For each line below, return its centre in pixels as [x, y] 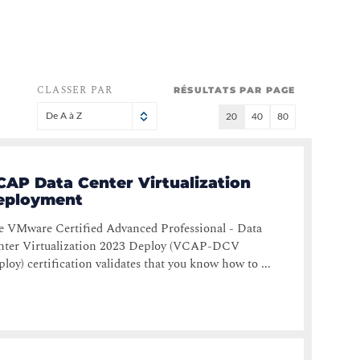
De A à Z [64, 116]
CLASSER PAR [75, 91]
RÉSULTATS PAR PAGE [235, 90]
